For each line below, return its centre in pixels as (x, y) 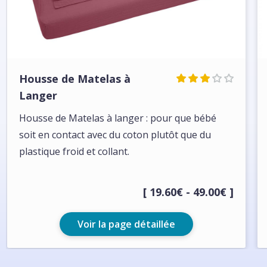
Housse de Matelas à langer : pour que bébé (118, 118)
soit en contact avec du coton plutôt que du (115, 135)
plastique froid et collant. (74, 151)
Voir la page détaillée (126, 224)
